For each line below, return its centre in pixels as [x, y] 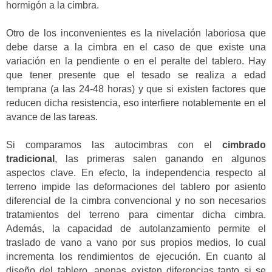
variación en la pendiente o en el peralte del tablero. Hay [136, 61]
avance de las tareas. [52, 117]
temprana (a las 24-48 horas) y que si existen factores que [136, 89]
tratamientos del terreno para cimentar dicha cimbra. [136, 215]
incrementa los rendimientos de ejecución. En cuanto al [136, 257]
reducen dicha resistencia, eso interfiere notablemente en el [136, 103]
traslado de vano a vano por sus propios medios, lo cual [136, 243]
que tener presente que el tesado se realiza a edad [136, 75]
